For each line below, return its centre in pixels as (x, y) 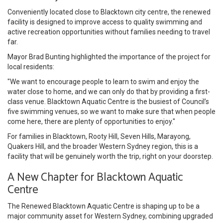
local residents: (31, 66)
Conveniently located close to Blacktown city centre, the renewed (109, 12)
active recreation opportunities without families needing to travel (109, 32)
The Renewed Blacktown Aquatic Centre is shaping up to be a (104, 206)
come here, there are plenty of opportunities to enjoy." (91, 121)
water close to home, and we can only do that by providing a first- (109, 91)
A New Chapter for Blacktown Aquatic (95, 177)
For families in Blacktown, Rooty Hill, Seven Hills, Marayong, (99, 136)
